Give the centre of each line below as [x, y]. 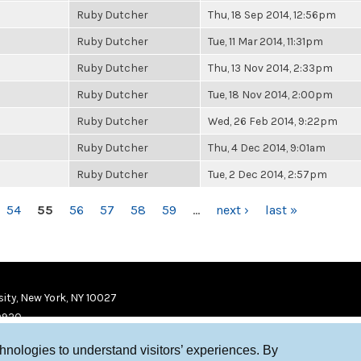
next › [232, 210]
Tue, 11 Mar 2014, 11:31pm [266, 41]
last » [281, 210]
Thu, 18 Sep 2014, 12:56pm [272, 15]
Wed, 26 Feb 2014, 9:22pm [273, 121]
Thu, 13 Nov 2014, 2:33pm [270, 68]
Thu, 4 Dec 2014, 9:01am [267, 147]
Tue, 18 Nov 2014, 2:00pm [270, 94]
